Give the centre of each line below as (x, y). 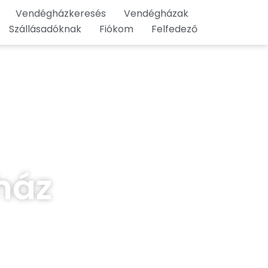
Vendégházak (156, 13)
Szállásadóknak (45, 29)
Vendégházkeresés (61, 13)
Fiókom (117, 29)
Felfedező (175, 29)
